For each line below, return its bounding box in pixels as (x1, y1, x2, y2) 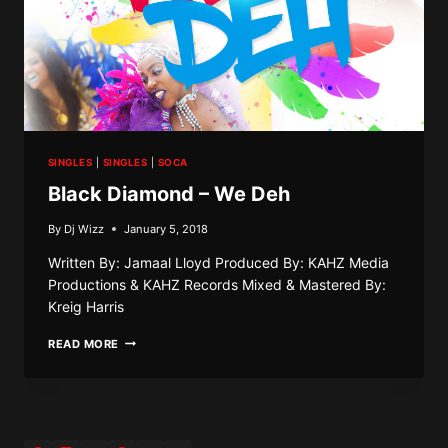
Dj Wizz (64, 221, 105, 236)
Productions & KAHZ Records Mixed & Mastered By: (48, 275, 386, 293)
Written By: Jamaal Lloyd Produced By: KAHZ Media (48, 253, 389, 271)
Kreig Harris (48, 297, 124, 315)
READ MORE (48, 336, 120, 351)
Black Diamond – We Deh (48, 182, 290, 207)
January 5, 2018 (124, 221, 209, 236)
